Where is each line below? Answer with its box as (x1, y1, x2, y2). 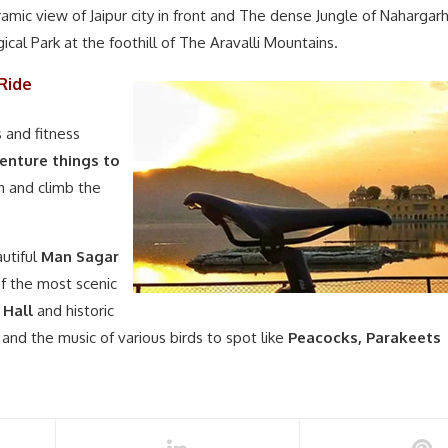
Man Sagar (41, 246, 119, 266)
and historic (33, 300, 114, 320)
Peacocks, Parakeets (288, 327, 441, 347)
